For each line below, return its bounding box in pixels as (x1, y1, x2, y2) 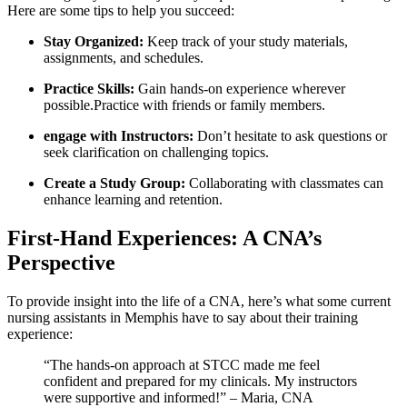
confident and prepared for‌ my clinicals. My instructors (44, 372, 357, 389)
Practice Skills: (44, 81, 134, 97)
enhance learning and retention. (44, 192, 223, 208)
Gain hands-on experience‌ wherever (134, 81, 345, 97)
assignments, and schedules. (44, 50, 203, 66)
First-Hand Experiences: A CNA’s (7, 225, 322, 250)
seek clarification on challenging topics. (44, 144, 269, 161)
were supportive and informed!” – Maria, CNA (44, 389, 313, 405)
